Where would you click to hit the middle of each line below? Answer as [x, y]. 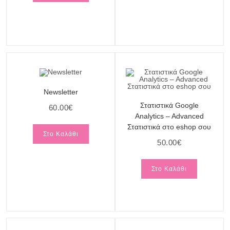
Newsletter [61, 92]
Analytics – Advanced [169, 116]
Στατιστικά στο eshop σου [169, 127]
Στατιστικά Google [169, 105]
